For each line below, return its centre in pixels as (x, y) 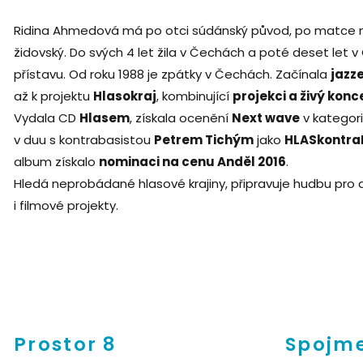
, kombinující (194, 96)
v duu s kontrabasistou (84, 139)
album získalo (56, 161)
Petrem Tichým (204, 139)
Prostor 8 (66, 344)
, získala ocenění (181, 117)
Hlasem (105, 117)
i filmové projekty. (66, 205)
